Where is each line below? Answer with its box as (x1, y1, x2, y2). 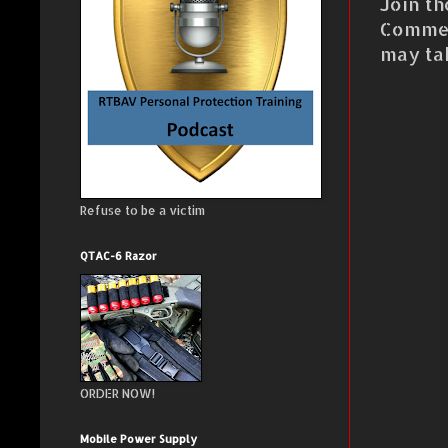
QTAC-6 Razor (80, 249, 157, 264)
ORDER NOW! (80, 386, 155, 402)
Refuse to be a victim (80, 203, 205, 219)
